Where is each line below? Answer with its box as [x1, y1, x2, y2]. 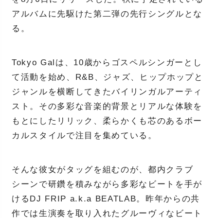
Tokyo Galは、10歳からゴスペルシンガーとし [11, 58, 202, 67]
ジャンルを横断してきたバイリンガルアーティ [11, 87, 203, 96]
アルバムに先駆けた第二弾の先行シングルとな [11, 9, 203, 18]
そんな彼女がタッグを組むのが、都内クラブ [11, 165, 194, 174]
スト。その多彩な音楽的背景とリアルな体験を [11, 102, 203, 111]
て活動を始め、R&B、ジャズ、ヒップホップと [11, 73, 203, 82]
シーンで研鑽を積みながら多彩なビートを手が [11, 180, 203, 189]
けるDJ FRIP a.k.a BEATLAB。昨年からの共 [11, 194, 200, 203]
